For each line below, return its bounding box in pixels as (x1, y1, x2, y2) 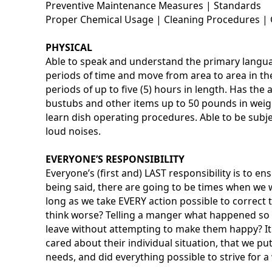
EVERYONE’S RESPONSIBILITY (46, 152, 185, 166)
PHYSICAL (46, 41, 93, 55)
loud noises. (46, 124, 101, 138)
